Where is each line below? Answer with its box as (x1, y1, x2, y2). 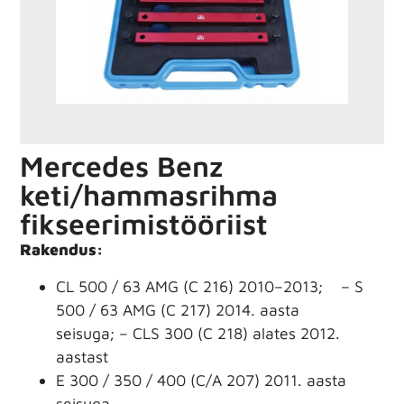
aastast (56, 346, 109, 366)
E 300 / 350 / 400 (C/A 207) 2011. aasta (56, 370, 347, 390)
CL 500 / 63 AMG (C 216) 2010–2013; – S (56, 276, 364, 296)
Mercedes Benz (20, 149, 224, 184)
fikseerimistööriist (20, 207, 269, 242)
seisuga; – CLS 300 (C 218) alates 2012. (56, 323, 341, 343)
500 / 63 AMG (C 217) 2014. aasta (56, 299, 300, 319)
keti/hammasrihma (20, 178, 279, 213)
